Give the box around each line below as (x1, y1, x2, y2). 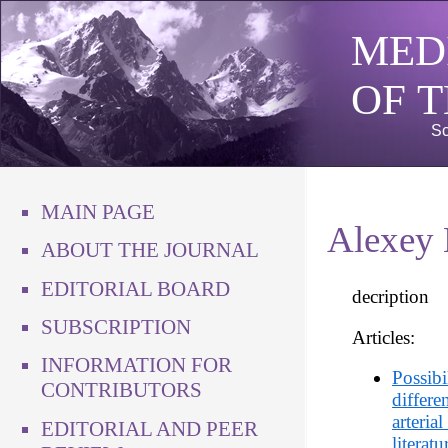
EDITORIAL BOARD (41, 276, 230, 301)
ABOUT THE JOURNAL (41, 238, 259, 263)
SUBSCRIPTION (41, 314, 191, 339)
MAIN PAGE (41, 199, 155, 224)
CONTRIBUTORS (41, 378, 202, 403)
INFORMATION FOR (41, 353, 232, 378)
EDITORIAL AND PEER (41, 416, 258, 441)
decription (352, 286, 429, 307)
